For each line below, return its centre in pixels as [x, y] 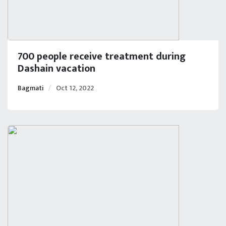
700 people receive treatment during [102, 56]
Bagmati [31, 88]
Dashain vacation [56, 68]
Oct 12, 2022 [75, 88]
